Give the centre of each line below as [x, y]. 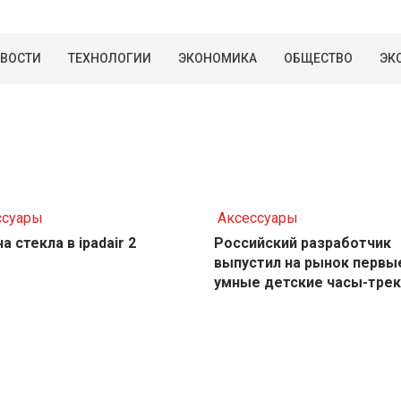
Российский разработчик [302, 243]
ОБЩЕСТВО [318, 58]
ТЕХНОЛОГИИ [110, 58]
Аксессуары [257, 218]
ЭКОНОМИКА [218, 58]
